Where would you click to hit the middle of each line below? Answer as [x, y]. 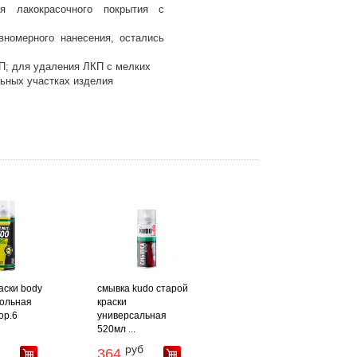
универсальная [131, 316]
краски [112, 302]
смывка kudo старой [142, 289]
